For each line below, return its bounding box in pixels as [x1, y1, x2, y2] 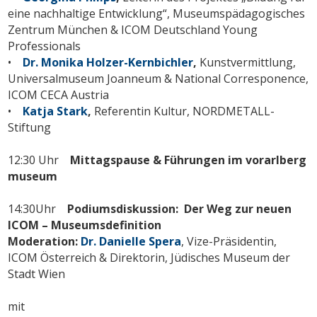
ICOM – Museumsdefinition [8, 217, 162, 233]
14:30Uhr [8, 200, 68, 217]
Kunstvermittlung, [197, 54, 296, 70]
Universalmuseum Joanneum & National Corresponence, [8, 70, 309, 86]
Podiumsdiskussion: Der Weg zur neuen [67, 200, 292, 217]
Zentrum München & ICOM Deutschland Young [8, 21, 258, 38]
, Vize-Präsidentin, [181, 233, 277, 249]
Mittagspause [70, 151, 151, 168]
